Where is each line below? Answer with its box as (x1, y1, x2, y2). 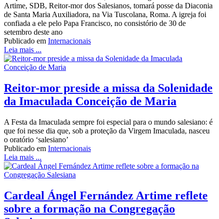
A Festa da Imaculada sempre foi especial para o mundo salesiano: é (4, 117, 213, 126)
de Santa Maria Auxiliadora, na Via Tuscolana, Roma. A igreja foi (4, 10, 206, 19)
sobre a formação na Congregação (4, 202, 175, 215)
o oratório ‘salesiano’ (4, 135, 68, 144)
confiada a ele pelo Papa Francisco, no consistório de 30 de (4, 19, 186, 28)
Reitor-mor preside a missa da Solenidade (4, 81, 213, 94)
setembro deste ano (4, 28, 63, 37)
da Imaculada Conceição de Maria (4, 94, 176, 108)
